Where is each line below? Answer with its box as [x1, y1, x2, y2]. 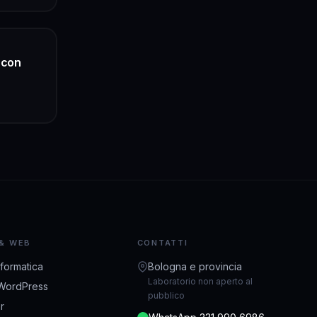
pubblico [148, 289, 185, 301]
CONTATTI [137, 237, 188, 248]
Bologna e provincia [148, 260, 243, 272]
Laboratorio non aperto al [148, 275, 253, 287]
